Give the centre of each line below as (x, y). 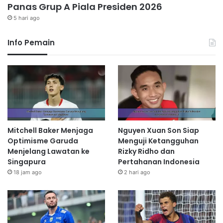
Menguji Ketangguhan (158, 141)
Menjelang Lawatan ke (49, 151)
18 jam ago (28, 172)
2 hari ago (137, 172)
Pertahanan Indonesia (159, 162)
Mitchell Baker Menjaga (50, 130)
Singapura (27, 162)
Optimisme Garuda (43, 141)
